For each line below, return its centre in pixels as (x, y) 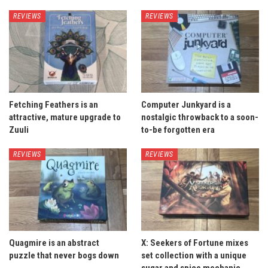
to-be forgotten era (178, 130)
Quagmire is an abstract (54, 243)
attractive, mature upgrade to (65, 118)
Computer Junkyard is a (186, 105)
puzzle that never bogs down (64, 256)
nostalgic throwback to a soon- (200, 118)
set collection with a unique (194, 256)
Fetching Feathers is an (54, 105)
